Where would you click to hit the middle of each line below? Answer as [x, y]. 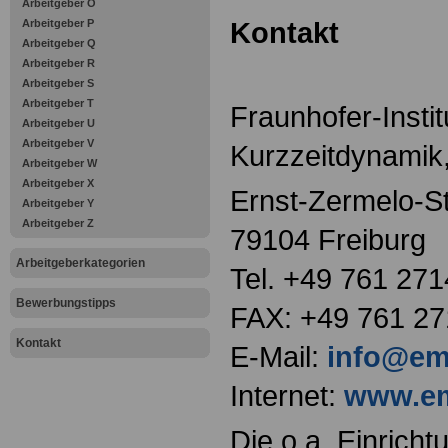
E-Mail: [278, 357]
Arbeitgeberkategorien [80, 263]
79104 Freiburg [328, 240]
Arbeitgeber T [58, 103]
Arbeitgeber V [58, 143]
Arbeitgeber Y [58, 203]
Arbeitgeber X [58, 183]
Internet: [287, 396]
